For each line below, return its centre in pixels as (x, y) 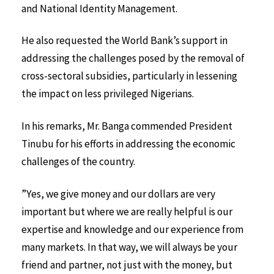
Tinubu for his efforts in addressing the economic (128, 144)
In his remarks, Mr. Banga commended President (127, 126)
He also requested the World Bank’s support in (124, 41)
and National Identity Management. (99, 8)
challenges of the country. (78, 162)
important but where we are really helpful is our (127, 211)
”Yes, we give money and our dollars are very (118, 194)
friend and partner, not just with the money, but (127, 265)
